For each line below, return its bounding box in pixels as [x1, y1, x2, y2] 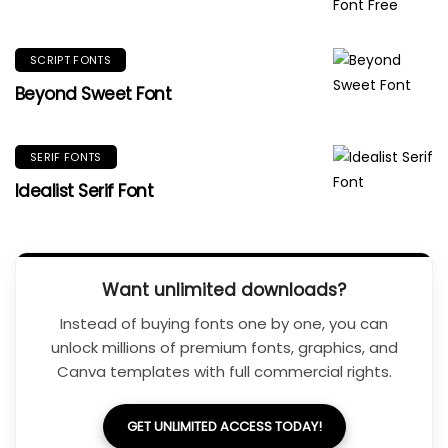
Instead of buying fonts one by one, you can [60, 312, 388, 334]
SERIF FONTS [30, 148, 102, 165]
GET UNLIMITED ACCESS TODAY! [126, 416, 322, 436]
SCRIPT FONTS [30, 51, 111, 68]
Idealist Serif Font [15, 178, 154, 203]
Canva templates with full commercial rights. [56, 360, 392, 382]
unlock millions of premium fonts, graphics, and [50, 336, 398, 358]
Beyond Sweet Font [15, 81, 172, 106]
